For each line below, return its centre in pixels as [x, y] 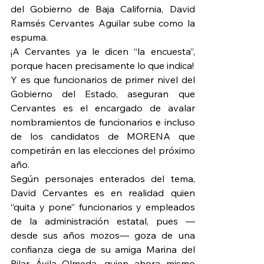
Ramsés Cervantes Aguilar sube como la [103, 23]
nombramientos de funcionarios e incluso [103, 122]
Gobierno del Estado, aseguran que [103, 94]
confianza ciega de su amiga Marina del [103, 250]
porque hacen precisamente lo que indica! [102, 66]
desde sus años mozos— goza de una [103, 235]
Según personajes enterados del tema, [103, 179]
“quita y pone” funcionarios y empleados [103, 207]
